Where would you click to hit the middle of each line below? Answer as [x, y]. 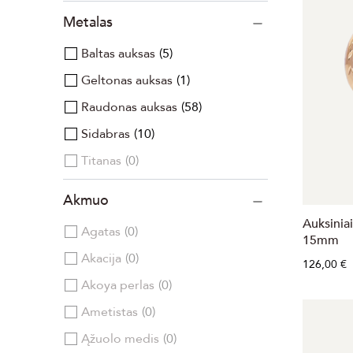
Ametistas [110, 312]
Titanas [101, 161]
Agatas [101, 232]
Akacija [101, 258]
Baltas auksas [118, 54]
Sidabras [106, 134]
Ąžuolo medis [120, 339]
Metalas [88, 22]
